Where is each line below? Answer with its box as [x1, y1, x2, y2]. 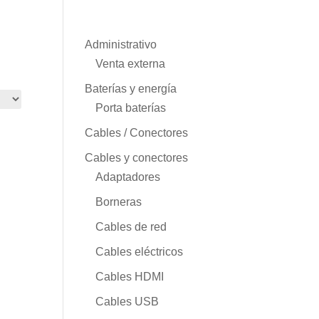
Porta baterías [95, 101, 167, 114]
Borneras [95, 195, 142, 208]
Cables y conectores [85, 151, 189, 164]
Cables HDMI [95, 270, 164, 283]
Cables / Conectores [85, 126, 189, 139]
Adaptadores [95, 170, 161, 183]
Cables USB [95, 295, 159, 308]
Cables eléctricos [95, 245, 184, 258]
